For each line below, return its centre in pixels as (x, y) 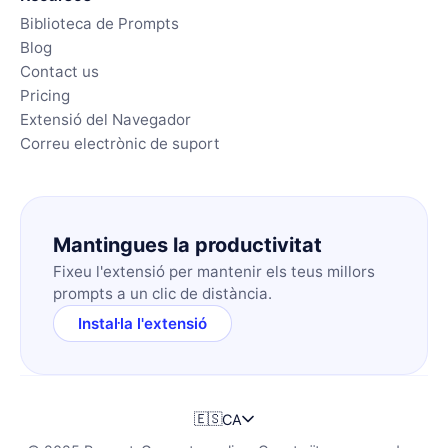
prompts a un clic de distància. (162, 293)
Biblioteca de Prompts (99, 23)
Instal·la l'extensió (142, 323)
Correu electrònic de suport (120, 143)
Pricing (45, 95)
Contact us (59, 71)
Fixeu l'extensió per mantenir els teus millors (214, 271)
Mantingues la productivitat (187, 244)
